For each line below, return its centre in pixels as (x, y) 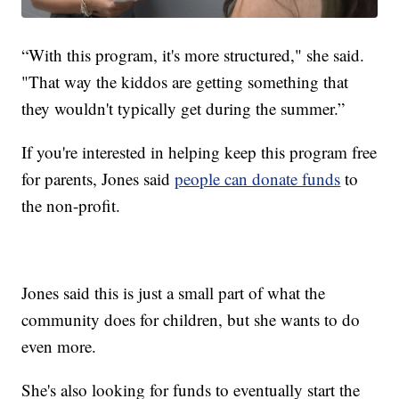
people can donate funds (258, 178)
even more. (59, 346)
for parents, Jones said (98, 178)
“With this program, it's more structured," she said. (193, 54)
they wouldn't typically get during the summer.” (183, 108)
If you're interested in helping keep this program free (199, 151)
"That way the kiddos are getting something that (185, 81)
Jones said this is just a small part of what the (174, 292)
